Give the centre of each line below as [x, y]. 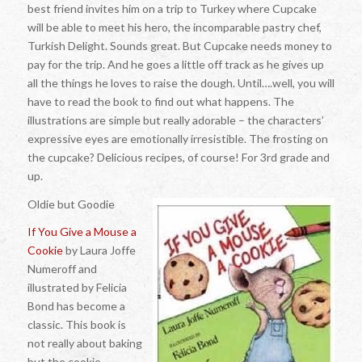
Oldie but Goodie [71, 204]
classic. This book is [76, 325]
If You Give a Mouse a [82, 232]
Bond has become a [76, 306]
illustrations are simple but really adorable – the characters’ [175, 120]
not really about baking [84, 343]
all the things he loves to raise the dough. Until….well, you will [181, 82]
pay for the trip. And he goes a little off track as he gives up [175, 64]
